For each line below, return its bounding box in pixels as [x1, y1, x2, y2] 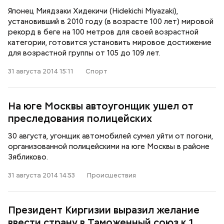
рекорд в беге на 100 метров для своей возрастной [8, 27, 198, 37]
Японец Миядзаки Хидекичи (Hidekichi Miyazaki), [8, 6, 178, 16]
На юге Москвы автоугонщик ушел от [8, 99, 193, 112]
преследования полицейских [8, 112, 152, 125]
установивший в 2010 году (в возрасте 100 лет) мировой [8, 16, 213, 26]
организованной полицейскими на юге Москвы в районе [8, 141, 209, 151]
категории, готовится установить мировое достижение [8, 37, 211, 47]
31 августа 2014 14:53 [8, 171, 75, 179]
